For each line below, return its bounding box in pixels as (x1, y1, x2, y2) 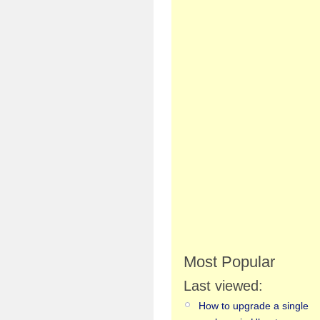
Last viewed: (184, 278, 263, 294)
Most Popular (184, 253, 275, 271)
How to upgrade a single (199, 300, 309, 312)
